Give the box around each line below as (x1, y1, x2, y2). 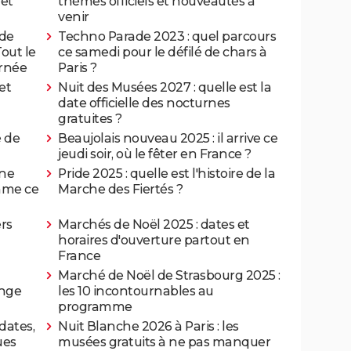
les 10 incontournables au (58, 283, 214, 299)
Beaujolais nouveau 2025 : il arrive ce (58, 130, 277, 146)
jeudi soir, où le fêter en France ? (58, 146, 251, 161)
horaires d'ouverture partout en (58, 232, 250, 248)
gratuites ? (58, 110, 122, 126)
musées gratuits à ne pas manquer (58, 334, 270, 349)
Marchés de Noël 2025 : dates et (58, 216, 250, 232)
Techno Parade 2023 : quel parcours (58, 28, 276, 44)
